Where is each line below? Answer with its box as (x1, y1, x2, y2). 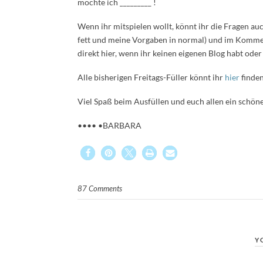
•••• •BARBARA (77, 120, 143, 130)
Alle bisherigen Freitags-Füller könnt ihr (77, 72, 225, 82)
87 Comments (77, 184, 122, 193)
